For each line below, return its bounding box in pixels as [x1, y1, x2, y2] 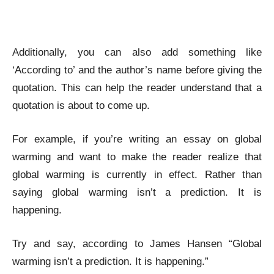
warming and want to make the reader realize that [12, 151, 262, 163]
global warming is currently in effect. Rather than [12, 169, 262, 180]
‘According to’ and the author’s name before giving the [12, 64, 262, 76]
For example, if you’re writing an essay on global [12, 133, 262, 145]
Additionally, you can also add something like [12, 46, 262, 58]
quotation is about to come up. [12, 100, 150, 111]
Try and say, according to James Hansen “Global [12, 238, 262, 250]
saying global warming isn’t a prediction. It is [12, 187, 262, 198]
